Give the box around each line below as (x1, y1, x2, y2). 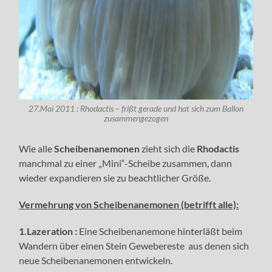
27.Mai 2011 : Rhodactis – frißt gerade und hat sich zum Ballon (28, 103, 243, 114)
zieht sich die (140, 142, 197, 154)
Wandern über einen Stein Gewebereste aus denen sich (19, 239, 250, 251)
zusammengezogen (103, 113, 168, 123)
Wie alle (19, 142, 55, 154)
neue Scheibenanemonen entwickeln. (19, 254, 173, 266)
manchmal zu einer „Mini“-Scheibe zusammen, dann (19, 157, 233, 169)
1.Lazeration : (19, 225, 80, 237)
